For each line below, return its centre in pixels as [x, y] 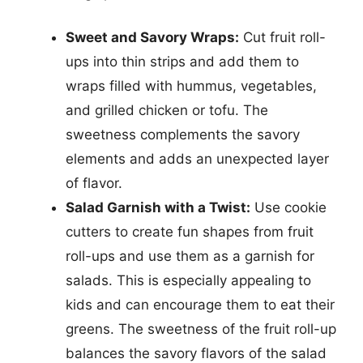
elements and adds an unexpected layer [197, 159]
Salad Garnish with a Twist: [158, 207]
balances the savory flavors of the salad [196, 353]
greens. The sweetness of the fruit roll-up [201, 329]
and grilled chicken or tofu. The [167, 110]
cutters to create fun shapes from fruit [190, 232]
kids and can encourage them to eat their [200, 305]
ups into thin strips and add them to [182, 62]
